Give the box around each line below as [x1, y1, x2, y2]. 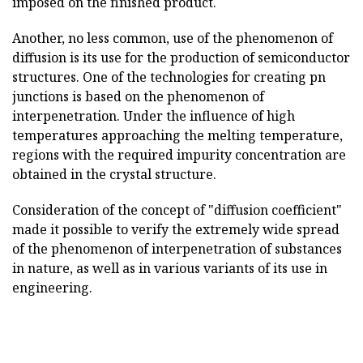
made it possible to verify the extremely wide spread [12, 220, 340, 238]
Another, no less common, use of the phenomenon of [12, 29, 333, 47]
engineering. [12, 279, 92, 297]
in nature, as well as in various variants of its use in [12, 259, 327, 277]
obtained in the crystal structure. [12, 165, 216, 183]
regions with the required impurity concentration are [12, 146, 346, 164]
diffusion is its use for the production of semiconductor [12, 49, 350, 66]
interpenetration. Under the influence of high [12, 107, 295, 125]
